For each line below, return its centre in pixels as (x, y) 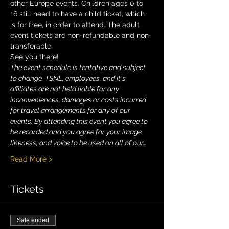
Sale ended (33, 220)
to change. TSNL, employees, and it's (69, 78)
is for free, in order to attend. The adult (76, 25)
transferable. (32, 46)
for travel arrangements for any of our (71, 110)
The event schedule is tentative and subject (79, 67)
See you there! (35, 57)
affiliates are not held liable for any (65, 89)
